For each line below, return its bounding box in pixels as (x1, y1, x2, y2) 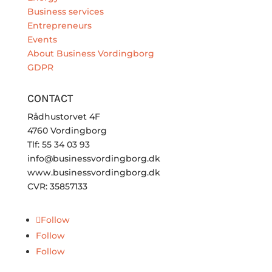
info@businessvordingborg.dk (27, 153, 160, 165)
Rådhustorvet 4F (27, 111, 100, 123)
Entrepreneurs (27, 20, 92, 32)
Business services (27, 6, 104, 18)
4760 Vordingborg (27, 125, 107, 137)
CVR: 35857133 (27, 181, 87, 192)
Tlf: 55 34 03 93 (27, 139, 90, 151)
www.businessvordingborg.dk (27, 167, 160, 178)
